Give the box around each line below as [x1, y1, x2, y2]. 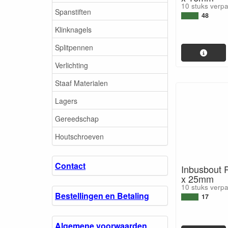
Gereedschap [55, 113, 99, 124]
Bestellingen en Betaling [55, 189, 149, 202]
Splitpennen [55, 42, 93, 52]
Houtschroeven [55, 131, 104, 141]
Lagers [55, 95, 77, 106]
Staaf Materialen [55, 77, 108, 88]
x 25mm [181, 172, 214, 186]
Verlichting [55, 60, 88, 70]
